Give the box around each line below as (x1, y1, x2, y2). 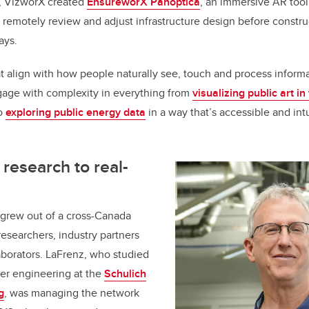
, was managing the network (4, 284, 139, 301)
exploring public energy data (6, 103, 146, 120)
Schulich (104, 265, 146, 281)
